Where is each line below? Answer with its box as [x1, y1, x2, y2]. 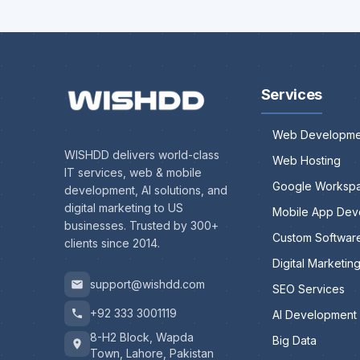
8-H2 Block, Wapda [90, 330, 194, 345]
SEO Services [272, 282, 345, 297]
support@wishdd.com [90, 277, 205, 292]
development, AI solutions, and [64, 183, 227, 198]
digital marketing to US [64, 201, 183, 215]
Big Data [272, 333, 317, 348]
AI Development [272, 308, 357, 322]
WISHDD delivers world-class [64, 148, 219, 162]
